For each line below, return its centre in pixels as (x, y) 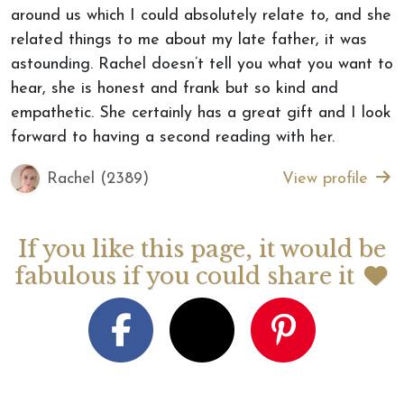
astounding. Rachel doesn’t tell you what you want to (202, 64)
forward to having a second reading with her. (173, 138)
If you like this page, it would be (202, 249)
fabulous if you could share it (188, 276)
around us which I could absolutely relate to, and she (201, 16)
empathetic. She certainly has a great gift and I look (201, 113)
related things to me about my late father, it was (189, 40)
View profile (327, 179)
